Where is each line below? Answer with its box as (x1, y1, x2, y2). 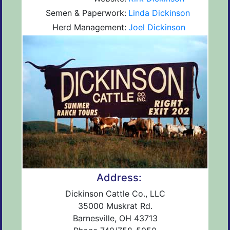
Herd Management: (52, 22, 126, 32)
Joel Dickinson (128, 22, 185, 32)
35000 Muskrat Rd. (78, 200, 152, 211)
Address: (96, 171, 142, 184)
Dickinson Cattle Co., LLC (65, 188, 165, 199)
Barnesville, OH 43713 (72, 213, 158, 223)
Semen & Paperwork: (46, 7, 126, 18)
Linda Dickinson (128, 7, 190, 18)
